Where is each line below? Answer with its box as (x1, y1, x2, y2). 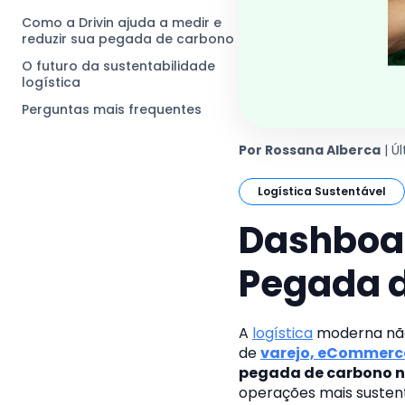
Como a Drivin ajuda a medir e (22, 14, 221, 32)
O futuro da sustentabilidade (22, 57, 215, 75)
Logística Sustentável (258, 184, 386, 199)
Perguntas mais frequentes (22, 100, 202, 118)
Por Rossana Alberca (239, 141, 381, 159)
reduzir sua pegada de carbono (22, 30, 234, 48)
